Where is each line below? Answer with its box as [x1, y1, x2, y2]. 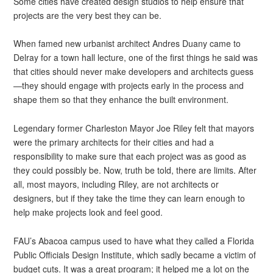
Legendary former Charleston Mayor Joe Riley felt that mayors [13, 122, 255, 134]
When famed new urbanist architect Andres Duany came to [13, 37, 241, 50]
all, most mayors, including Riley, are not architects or [13, 178, 219, 190]
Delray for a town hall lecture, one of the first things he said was [13, 51, 258, 64]
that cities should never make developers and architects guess [13, 65, 254, 78]
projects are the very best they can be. [13, 9, 162, 21]
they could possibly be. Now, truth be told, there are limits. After [13, 164, 257, 176]
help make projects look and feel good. [13, 206, 163, 218]
